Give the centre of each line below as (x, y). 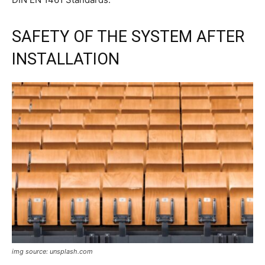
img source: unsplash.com (52, 251)
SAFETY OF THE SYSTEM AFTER (128, 36)
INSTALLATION (66, 59)
